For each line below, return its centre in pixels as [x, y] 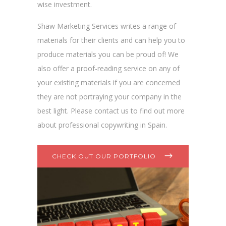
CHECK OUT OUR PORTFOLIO [104, 156]
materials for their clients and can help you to [111, 40]
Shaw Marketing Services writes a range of [107, 26]
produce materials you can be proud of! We [108, 54]
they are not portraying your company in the [109, 97]
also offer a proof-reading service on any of [108, 68]
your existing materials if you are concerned [109, 82]
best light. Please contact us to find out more [111, 111]
